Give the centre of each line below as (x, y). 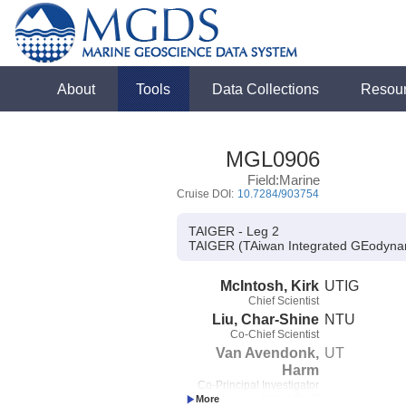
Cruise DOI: (206, 194)
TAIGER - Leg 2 (233, 232)
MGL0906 (272, 159)
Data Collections (266, 89)
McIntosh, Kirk (270, 285)
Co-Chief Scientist (275, 334)
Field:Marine (283, 180)
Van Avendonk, (267, 352)
